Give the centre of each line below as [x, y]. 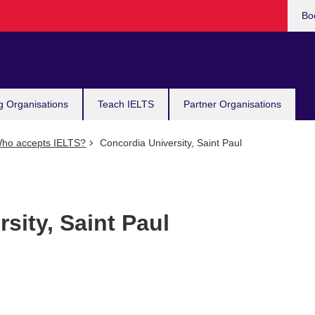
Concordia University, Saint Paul [169, 143]
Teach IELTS [126, 104]
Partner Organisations [232, 104]
